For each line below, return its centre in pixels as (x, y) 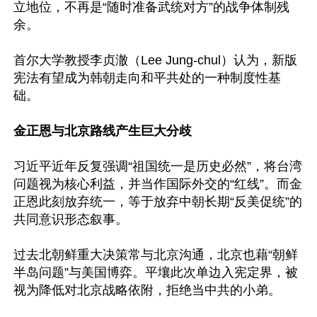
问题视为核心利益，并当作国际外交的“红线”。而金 (158, 184)
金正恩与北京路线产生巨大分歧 (103, 131)
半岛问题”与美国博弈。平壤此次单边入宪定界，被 (156, 272)
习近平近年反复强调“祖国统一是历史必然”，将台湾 (158, 166)
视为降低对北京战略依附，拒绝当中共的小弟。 (147, 290)
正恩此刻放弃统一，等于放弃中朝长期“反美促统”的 (158, 202)
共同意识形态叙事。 (71, 219)
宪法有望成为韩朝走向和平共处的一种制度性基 (147, 78)
